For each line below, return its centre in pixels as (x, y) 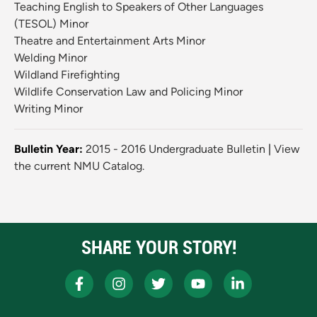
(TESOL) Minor (51, 24)
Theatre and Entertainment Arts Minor (110, 41)
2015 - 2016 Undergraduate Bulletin (175, 149)
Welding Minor (51, 58)
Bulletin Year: (48, 149)
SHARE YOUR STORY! (158, 248)
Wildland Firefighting (67, 75)
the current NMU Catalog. (79, 166)
